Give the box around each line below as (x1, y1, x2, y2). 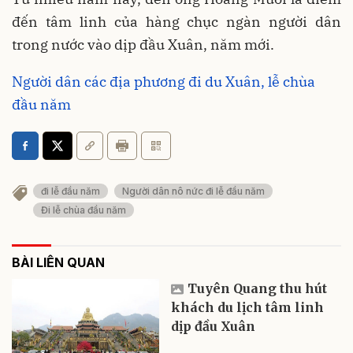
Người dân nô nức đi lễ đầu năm (122, 184, 265, 197)
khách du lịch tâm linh (171, 299, 325, 315)
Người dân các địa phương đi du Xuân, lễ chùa (12, 72, 315, 91)
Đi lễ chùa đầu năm (41, 203, 126, 216)
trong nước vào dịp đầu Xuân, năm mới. (12, 35, 274, 54)
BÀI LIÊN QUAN (12, 254, 105, 270)
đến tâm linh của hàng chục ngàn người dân (12, 12, 341, 31)
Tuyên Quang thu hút (188, 280, 328, 296)
